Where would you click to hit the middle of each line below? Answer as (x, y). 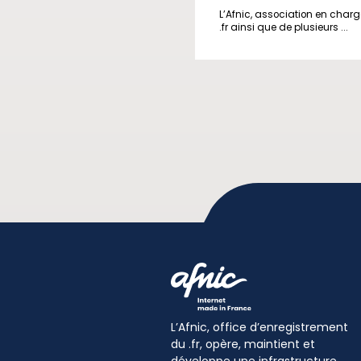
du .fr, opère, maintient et (243, 344)
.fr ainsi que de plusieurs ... (284, 27)
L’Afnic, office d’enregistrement (259, 328)
